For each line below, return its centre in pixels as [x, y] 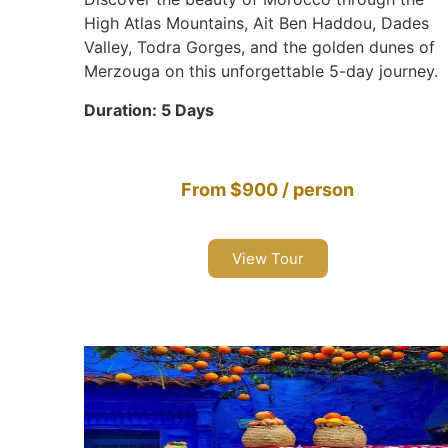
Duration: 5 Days [148, 109]
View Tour [267, 258]
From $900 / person [268, 189]
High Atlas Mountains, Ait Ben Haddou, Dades [256, 23]
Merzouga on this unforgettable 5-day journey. [260, 71]
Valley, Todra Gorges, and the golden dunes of [259, 47]
